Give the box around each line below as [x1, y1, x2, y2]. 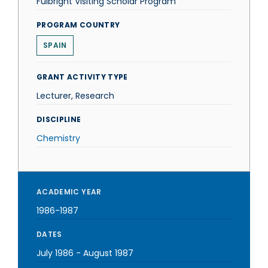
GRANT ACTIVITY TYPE [36, 72, 128, 82]
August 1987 [83, 247, 133, 259]
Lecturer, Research [36, 90, 114, 102]
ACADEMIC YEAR [36, 187, 102, 197]
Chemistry [36, 132, 80, 144]
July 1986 [36, 247, 74, 259]
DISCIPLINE [36, 114, 81, 124]
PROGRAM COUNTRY [36, 20, 120, 30]
